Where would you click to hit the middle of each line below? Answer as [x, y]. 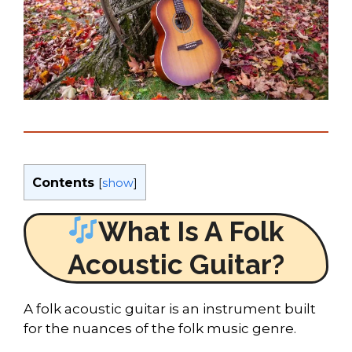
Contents [63, 182]
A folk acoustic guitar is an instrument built [170, 308]
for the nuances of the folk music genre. [160, 328]
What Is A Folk [192, 231]
